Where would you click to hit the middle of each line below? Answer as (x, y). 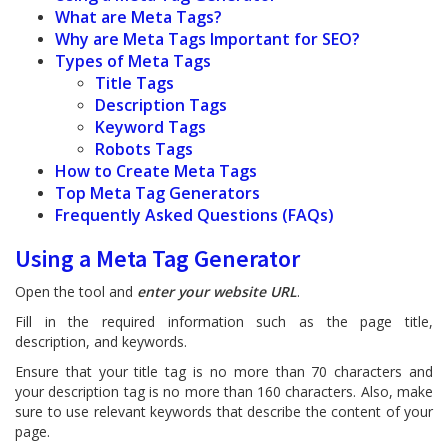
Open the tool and (76, 291)
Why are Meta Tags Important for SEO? (207, 39)
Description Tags (161, 105)
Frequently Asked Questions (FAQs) (194, 215)
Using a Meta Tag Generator (157, 258)
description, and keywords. (101, 341)
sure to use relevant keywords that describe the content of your (224, 411)
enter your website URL (217, 291)
